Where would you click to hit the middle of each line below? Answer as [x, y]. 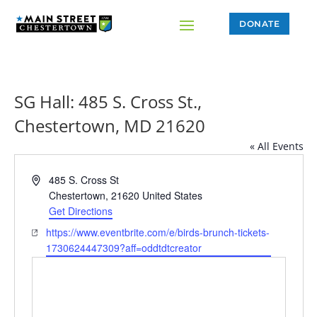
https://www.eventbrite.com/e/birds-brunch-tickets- [158, 232]
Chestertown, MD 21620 [109, 126]
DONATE [260, 23]
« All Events [276, 146]
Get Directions [81, 211]
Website [49, 232]
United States [173, 196]
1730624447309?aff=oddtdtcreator [124, 248]
